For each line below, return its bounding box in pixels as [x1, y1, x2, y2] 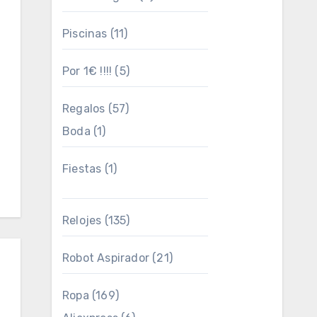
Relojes [62, 214, 102, 227]
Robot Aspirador [62, 251, 149, 265]
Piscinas [62, 27, 108, 40]
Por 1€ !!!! [62, 64, 113, 78]
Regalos [62, 102, 105, 115]
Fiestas [62, 162, 102, 175]
